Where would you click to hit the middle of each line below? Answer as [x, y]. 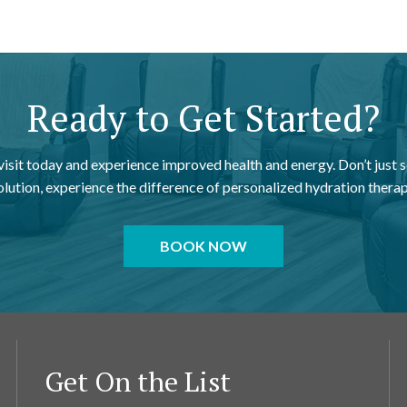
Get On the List [138, 381]
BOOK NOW [203, 245]
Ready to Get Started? [203, 117]
